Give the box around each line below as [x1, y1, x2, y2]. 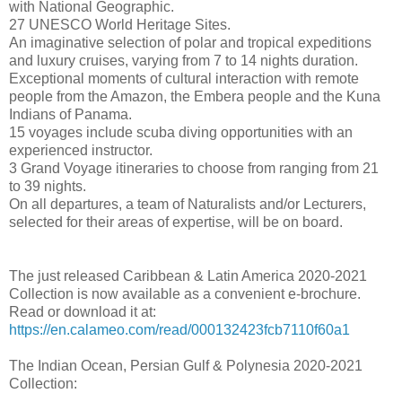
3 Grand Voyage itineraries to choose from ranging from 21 [9, 161, 379, 177]
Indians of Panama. [9, 107, 132, 123]
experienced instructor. [9, 143, 153, 159]
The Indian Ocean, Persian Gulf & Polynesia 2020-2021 [9, 358, 363, 374]
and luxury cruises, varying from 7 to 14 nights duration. [9, 53, 358, 69]
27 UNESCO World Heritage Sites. [9, 17, 231, 33]
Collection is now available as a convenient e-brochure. [9, 286, 361, 302]
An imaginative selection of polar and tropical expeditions [9, 35, 371, 51]
